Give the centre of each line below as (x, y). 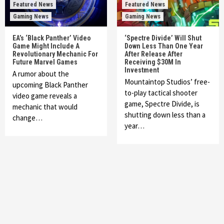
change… (27, 118)
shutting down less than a (165, 115)
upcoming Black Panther (50, 85)
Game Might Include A (46, 46)
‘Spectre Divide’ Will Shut (163, 38)
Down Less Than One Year (164, 46)
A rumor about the (41, 74)
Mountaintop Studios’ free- (167, 82)
